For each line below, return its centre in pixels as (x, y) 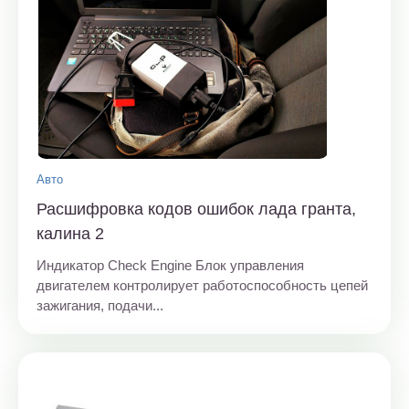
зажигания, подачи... (100, 306)
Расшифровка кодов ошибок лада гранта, (196, 210)
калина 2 (70, 234)
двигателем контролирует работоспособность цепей (202, 286)
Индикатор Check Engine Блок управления (170, 266)
